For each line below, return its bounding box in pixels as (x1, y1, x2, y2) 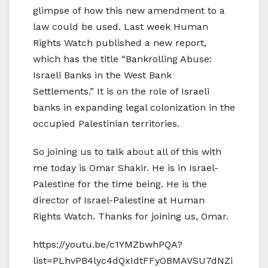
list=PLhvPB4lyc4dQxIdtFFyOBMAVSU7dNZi (33, 254, 233, 266)
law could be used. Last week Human (33, 20, 208, 32)
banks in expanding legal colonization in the (33, 101, 235, 113)
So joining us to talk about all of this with (33, 145, 221, 157)
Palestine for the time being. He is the (33, 178, 207, 190)
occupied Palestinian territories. (33, 117, 179, 129)
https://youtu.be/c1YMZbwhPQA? (33, 238, 182, 250)
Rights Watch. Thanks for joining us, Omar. (33, 210, 229, 222)
